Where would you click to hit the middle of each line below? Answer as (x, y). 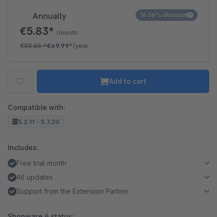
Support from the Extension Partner (73, 191)
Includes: (23, 147)
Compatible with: (37, 107)
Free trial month (41, 163)
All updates (35, 177)
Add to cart (127, 81)
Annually (49, 16)
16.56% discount (164, 15)
